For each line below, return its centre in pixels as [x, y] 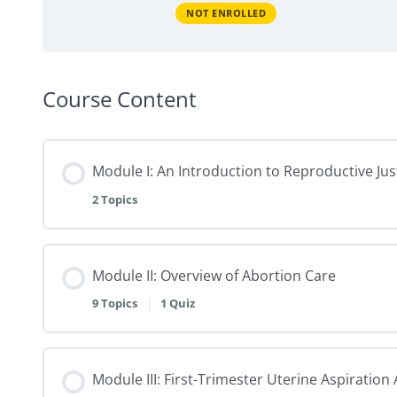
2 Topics [115, 199]
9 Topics [116, 304]
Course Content [120, 99]
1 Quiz [178, 304]
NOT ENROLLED [226, 12]
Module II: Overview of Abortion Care [214, 275]
